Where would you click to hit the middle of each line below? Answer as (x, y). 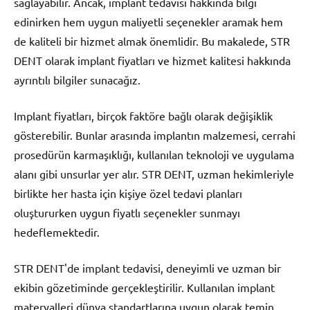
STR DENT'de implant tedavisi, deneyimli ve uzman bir (147, 268)
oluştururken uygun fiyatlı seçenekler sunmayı (127, 213)
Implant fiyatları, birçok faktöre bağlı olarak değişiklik (143, 116)
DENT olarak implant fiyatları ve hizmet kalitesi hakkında (152, 61)
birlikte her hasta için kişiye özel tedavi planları (128, 193)
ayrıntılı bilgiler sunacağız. (77, 80)
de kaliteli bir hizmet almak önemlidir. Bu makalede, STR (152, 41)
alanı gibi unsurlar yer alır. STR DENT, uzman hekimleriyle (154, 174)
